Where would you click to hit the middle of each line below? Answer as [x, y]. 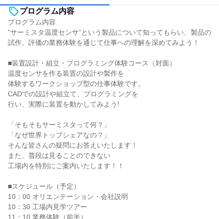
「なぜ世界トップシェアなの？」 [59, 135]
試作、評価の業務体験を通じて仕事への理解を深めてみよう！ [104, 43]
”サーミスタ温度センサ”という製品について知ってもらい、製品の [109, 32]
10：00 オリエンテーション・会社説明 [68, 197]
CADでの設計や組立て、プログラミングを [73, 94]
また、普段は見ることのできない [59, 155]
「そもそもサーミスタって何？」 [59, 125]
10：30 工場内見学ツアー [47, 207]
